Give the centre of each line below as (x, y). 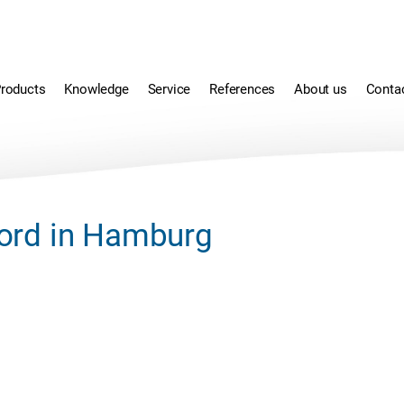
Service (169, 89)
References (243, 89)
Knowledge (96, 89)
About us (321, 89)
